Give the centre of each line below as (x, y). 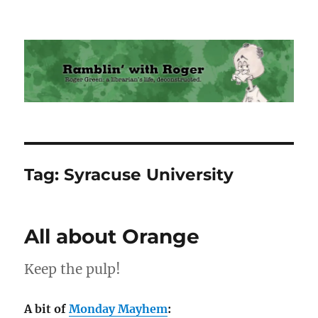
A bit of (47, 309)
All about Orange (112, 237)
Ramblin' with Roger (113, 40)
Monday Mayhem (119, 309)
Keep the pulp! (73, 269)
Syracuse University (149, 175)
